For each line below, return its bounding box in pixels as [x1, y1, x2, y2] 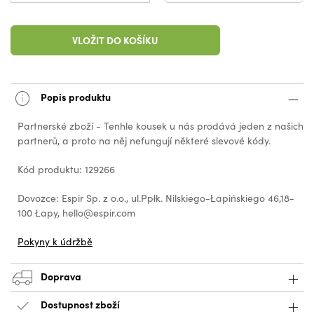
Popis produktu [39, 89, 111, 104]
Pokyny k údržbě [18, 235, 93, 249]
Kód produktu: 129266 [18, 163, 115, 177]
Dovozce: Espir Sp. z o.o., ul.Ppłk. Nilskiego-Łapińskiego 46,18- [18, 191, 294, 205]
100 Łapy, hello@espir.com [18, 206, 135, 220]
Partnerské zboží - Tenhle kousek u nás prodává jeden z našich [18, 119, 303, 133]
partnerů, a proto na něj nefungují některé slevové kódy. [18, 134, 271, 148]
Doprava [39, 268, 81, 283]
